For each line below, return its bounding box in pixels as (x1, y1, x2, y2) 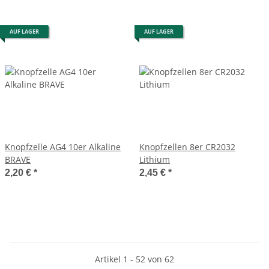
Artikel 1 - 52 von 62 (95, 253, 174, 265)
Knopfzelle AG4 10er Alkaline (5, 141, 121, 153)
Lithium (139, 153, 170, 165)
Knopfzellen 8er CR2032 (139, 141, 235, 153)
